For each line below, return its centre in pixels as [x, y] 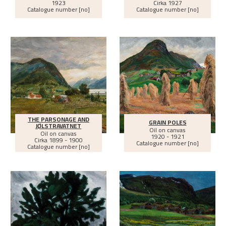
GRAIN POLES [167, 123]
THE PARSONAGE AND [58, 119]
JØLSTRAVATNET [59, 126]
